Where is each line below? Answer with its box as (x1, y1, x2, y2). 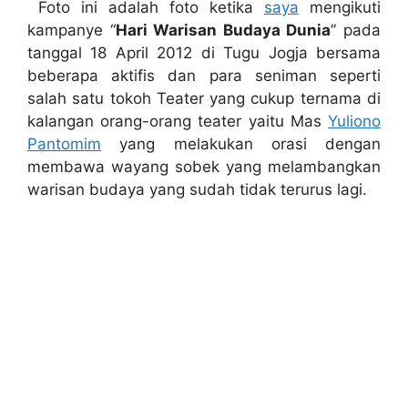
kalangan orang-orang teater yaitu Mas (27, 111, 328, 130)
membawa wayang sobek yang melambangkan (27, 157, 381, 176)
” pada (331, 20, 382, 39)
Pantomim (27, 134, 101, 153)
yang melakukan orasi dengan (101, 134, 381, 153)
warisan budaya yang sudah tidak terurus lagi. (27, 179, 367, 199)
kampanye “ (27, 20, 116, 39)
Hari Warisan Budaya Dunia (115, 20, 331, 39)
